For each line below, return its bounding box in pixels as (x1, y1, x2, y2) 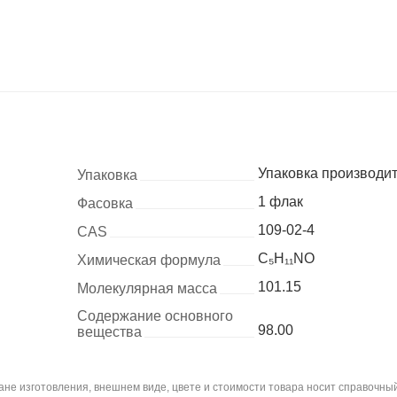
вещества (76, 324, 142, 340)
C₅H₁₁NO (257, 251, 315, 267)
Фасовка (76, 196, 133, 212)
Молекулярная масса (76, 281, 217, 297)
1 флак (257, 194, 303, 210)
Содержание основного (76, 308, 233, 324)
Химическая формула (76, 253, 221, 269)
